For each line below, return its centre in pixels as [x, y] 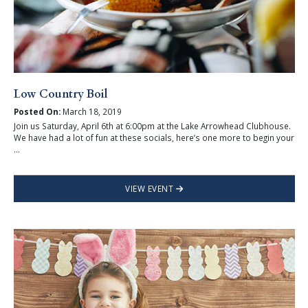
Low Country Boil [60, 94]
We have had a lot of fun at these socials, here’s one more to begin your [154, 137]
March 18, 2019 [91, 112]
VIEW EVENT [151, 188]
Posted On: [37, 112]
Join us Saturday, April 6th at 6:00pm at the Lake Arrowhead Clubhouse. [152, 125]
